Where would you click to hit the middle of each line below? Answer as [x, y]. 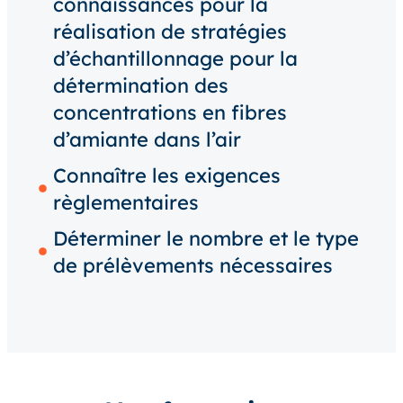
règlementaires [125, 202]
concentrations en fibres [170, 112]
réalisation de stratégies [170, 31]
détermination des [140, 85]
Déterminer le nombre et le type [206, 238]
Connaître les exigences [166, 175]
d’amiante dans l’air [147, 139]
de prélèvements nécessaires [193, 265]
